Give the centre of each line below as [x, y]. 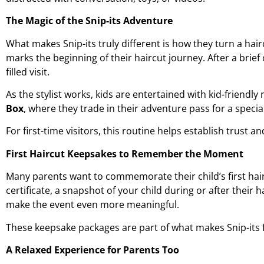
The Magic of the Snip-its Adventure [89, 21]
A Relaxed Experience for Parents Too [93, 250]
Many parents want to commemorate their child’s [117, 176]
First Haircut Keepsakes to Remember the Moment [125, 154]
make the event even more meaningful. [93, 205]
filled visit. [28, 72]
